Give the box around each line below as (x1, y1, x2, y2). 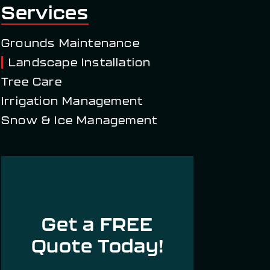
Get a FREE (42, 213, 153, 235)
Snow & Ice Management (1, 114, 158, 127)
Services (1, 2, 89, 24)
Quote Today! (31, 235, 164, 257)
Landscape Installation (8, 56, 151, 69)
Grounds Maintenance (1, 37, 140, 50)
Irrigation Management (1, 95, 143, 108)
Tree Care (1, 75, 62, 89)
